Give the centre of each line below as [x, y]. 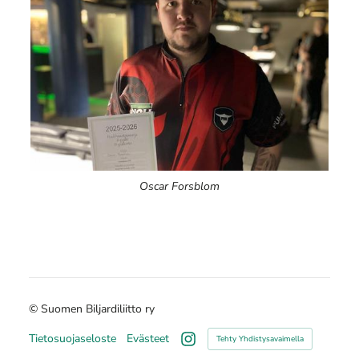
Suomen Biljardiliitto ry [97, 309]
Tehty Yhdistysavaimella [260, 339]
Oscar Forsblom [179, 187]
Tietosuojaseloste [72, 339]
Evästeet [147, 339]
